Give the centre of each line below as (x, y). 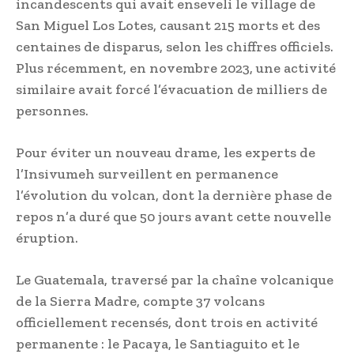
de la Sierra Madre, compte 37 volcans (140, 301)
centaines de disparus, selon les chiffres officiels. (175, 47)
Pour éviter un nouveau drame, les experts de (166, 153)
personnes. (52, 111)
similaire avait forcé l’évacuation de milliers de (171, 90)
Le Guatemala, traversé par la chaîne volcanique (175, 280)
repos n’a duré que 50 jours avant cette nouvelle (173, 217)
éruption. (47, 238)
